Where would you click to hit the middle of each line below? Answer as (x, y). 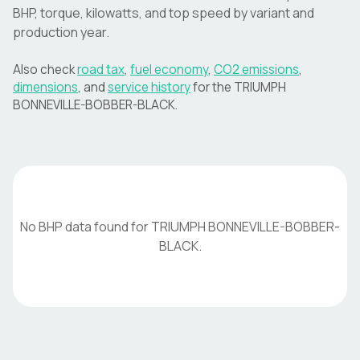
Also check (44, 70)
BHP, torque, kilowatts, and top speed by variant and (164, 13)
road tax (101, 70)
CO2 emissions (256, 70)
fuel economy (169, 70)
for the (213, 87)
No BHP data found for (86, 227)
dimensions (45, 87)
